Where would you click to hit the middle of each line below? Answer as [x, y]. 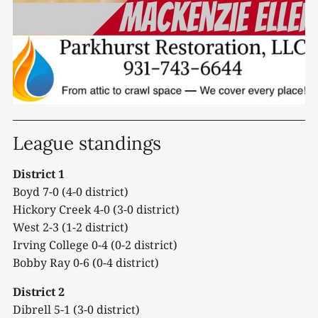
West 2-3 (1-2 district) [71, 227]
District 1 [39, 174]
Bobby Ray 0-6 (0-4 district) [86, 263]
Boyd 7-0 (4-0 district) [71, 192]
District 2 [39, 292]
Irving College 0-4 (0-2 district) [95, 245]
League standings [87, 143]
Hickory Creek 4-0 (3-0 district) [96, 210]
